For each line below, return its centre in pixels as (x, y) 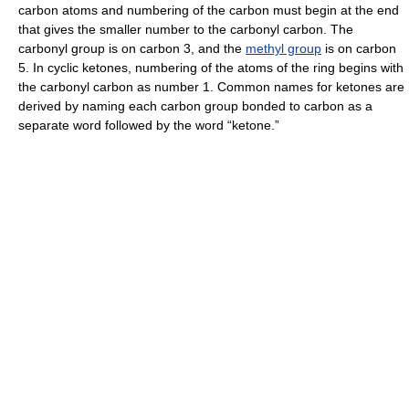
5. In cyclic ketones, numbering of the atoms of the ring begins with (211, 68)
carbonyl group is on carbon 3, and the (132, 49)
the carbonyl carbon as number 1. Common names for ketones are (211, 87)
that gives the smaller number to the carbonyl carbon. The (186, 30)
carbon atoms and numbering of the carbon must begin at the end (209, 10)
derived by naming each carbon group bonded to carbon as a (195, 106)
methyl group (283, 49)
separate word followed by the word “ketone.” (149, 126)
